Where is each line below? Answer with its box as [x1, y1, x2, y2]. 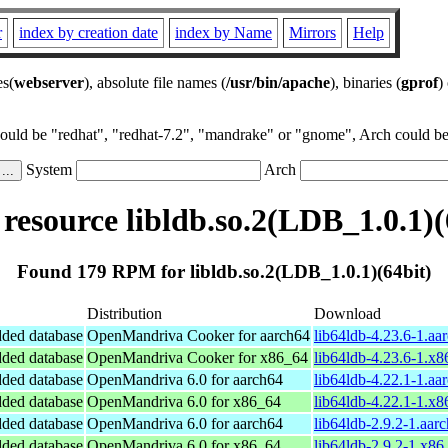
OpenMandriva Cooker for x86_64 [87, 348, 308, 366]
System [22, 161, 76, 178]
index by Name [175, 24, 272, 41]
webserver [14, 74, 84, 91]
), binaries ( [330, 74, 401, 91]
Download [314, 304, 381, 322]
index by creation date [19, 24, 158, 41]
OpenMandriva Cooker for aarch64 [87, 326, 310, 344]
